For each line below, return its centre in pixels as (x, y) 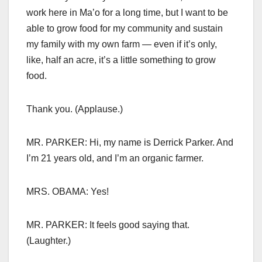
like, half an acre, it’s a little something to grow (121, 60)
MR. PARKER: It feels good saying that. (108, 225)
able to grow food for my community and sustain (125, 29)
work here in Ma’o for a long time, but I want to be (127, 13)
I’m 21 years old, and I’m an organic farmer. (115, 158)
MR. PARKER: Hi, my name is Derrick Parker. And (130, 143)
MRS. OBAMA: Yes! (68, 192)
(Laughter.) (49, 241)
